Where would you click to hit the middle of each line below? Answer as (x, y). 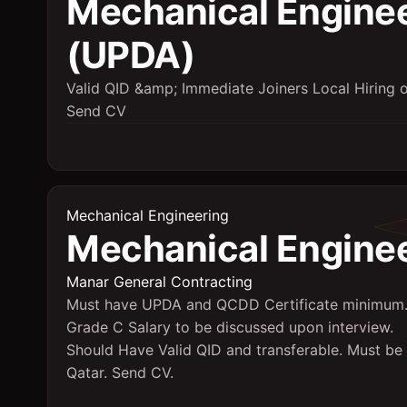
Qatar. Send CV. (120, 372)
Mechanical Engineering (148, 215)
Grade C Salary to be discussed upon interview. (230, 327)
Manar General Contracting (159, 282)
